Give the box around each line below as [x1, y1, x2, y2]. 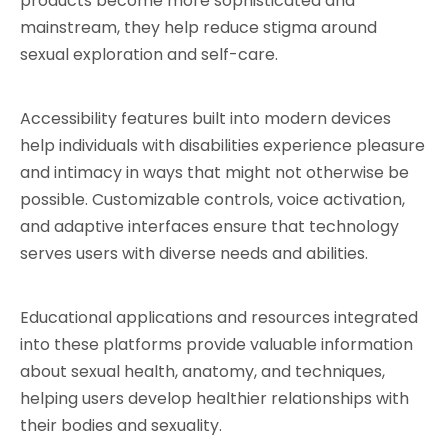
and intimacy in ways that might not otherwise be [20, 161, 409, 184]
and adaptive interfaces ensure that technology [20, 215, 399, 238]
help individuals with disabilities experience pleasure [20, 134, 425, 157]
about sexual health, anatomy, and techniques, [20, 360, 385, 383]
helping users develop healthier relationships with [20, 387, 409, 410]
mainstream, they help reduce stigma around [20, 16, 377, 39]
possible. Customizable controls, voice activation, [20, 188, 405, 211]
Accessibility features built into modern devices [20, 107, 391, 130]
